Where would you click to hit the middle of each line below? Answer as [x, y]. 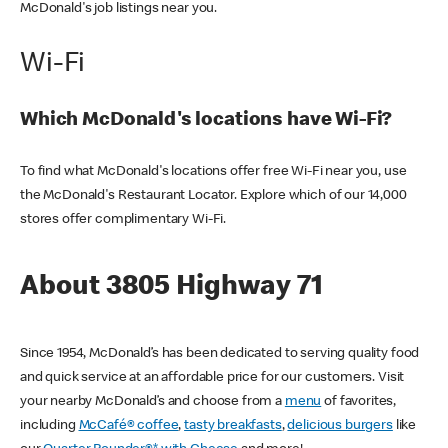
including [49, 425]
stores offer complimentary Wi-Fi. [123, 219]
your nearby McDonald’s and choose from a [152, 401]
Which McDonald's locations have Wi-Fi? [206, 121]
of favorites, [359, 401]
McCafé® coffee [128, 425]
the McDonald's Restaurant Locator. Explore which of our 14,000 [213, 195]
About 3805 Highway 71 [171, 287]
